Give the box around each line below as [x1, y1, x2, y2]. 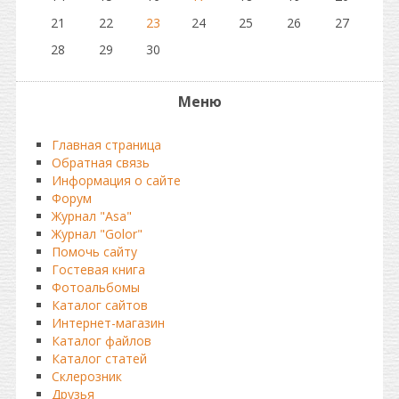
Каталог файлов [52, 332, 151, 349]
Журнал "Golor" [52, 225, 142, 242]
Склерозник [52, 368, 122, 385]
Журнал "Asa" [52, 208, 132, 224]
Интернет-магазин [52, 314, 165, 331]
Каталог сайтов [52, 297, 148, 313]
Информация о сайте [52, 172, 181, 189]
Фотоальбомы [52, 279, 140, 296]
